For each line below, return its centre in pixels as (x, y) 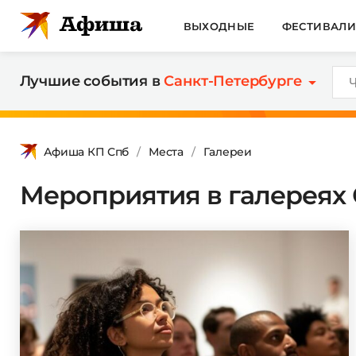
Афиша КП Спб (86, 151)
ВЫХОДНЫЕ (219, 26)
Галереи (227, 151)
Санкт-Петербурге (233, 81)
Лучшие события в (92, 81)
